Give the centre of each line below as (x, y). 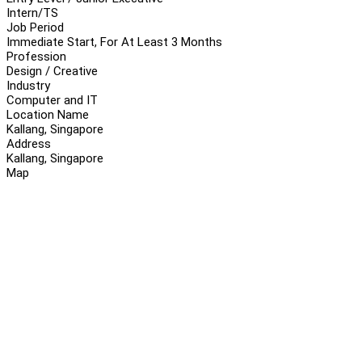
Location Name (48, 114)
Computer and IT (52, 100)
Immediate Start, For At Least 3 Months (114, 42)
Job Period (35, 27)
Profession (36, 56)
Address (29, 143)
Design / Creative (52, 71)
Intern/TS (32, 13)
